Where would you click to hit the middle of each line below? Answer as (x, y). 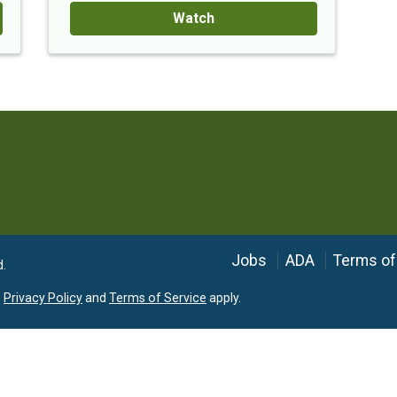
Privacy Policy (43, 298)
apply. (224, 298)
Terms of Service (158, 298)
